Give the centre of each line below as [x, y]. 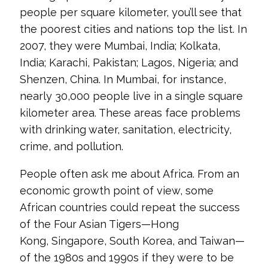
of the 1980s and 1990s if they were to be [127, 258]
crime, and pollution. [71, 146]
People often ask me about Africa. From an [129, 174]
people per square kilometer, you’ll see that [130, 12]
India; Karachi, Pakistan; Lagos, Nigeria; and [129, 63]
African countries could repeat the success [130, 207]
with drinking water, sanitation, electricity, [125, 130]
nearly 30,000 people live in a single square [131, 96]
